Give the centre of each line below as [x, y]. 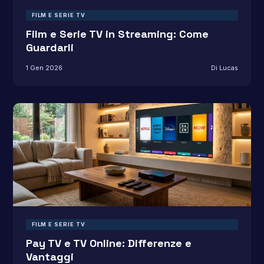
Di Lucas [225, 67]
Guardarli [49, 48]
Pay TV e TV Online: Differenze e [108, 243]
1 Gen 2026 [44, 67]
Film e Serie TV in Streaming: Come [117, 34]
